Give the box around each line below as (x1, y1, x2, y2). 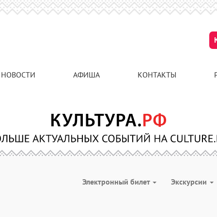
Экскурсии (171, 177, 209, 186)
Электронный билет (82, 177, 152, 186)
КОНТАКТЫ (138, 70, 176, 79)
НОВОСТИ (1, 70, 35, 79)
